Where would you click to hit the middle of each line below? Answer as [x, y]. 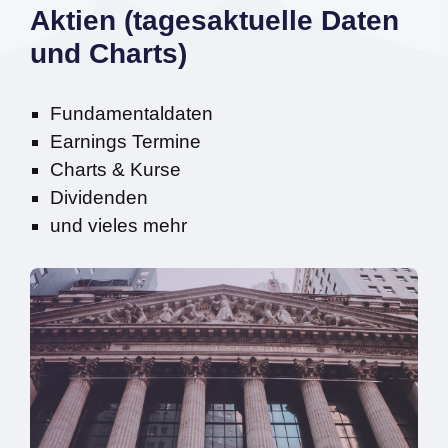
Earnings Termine [125, 141]
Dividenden [99, 197]
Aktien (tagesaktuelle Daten [214, 20]
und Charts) [108, 53]
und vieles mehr [118, 225]
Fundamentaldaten [131, 113]
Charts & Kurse [115, 169]
